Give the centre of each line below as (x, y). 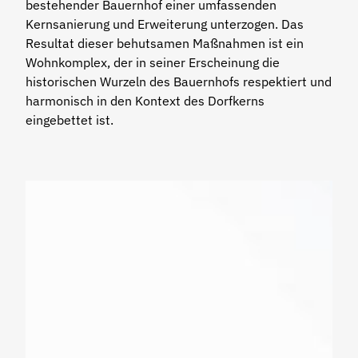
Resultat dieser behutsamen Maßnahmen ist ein (165, 43)
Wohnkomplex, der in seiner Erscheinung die (153, 62)
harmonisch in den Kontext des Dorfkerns (145, 101)
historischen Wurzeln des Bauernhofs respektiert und (179, 82)
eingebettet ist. (70, 120)
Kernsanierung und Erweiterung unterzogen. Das (165, 24)
